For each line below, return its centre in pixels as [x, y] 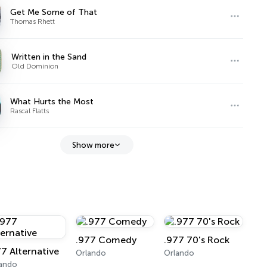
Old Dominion [35, 66]
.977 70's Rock [197, 240]
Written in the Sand [49, 57]
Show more [93, 145]
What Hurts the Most [52, 101]
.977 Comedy [106, 240]
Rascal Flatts [30, 111]
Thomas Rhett [33, 21]
